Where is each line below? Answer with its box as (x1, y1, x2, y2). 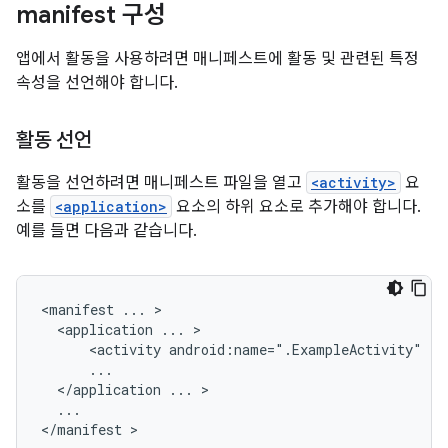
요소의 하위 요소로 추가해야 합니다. (172, 197, 421, 217)
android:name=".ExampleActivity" (169, 340, 422, 359)
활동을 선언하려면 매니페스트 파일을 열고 (16, 173, 306, 193)
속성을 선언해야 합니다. (16, 73, 178, 93)
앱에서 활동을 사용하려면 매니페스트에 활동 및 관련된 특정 (16, 49, 419, 69)
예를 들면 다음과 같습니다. (16, 221, 197, 241)
